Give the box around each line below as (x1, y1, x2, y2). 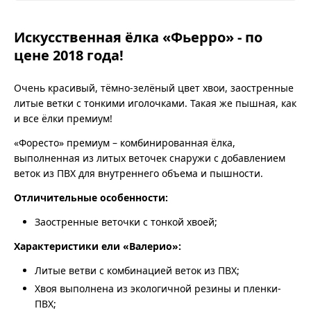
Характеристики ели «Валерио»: (14, 239, 181, 253)
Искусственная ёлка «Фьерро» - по (14, 27, 262, 47)
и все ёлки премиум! (14, 111, 112, 125)
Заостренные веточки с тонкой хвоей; (35, 215, 217, 228)
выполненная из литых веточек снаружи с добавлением (14, 151, 285, 165)
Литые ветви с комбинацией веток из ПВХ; (35, 263, 239, 277)
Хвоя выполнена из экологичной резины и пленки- (35, 281, 281, 295)
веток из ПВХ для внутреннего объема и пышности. (14, 166, 263, 180)
